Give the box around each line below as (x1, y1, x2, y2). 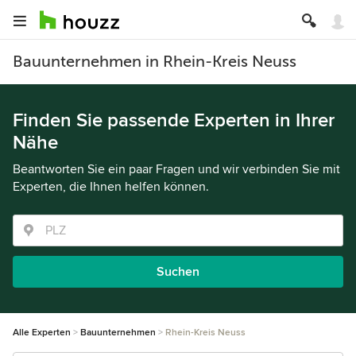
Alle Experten (13, 327, 71, 339)
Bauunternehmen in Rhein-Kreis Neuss (13, 52, 296, 71)
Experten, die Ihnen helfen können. (13, 179, 209, 195)
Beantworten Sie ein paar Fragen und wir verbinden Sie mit (13, 161, 340, 177)
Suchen (157, 264, 199, 280)
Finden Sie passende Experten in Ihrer (13, 109, 335, 132)
